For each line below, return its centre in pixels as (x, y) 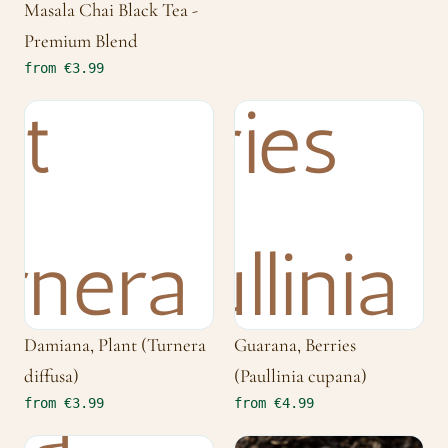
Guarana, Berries (295, 344)
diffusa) (51, 375)
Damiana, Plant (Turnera (115, 344)
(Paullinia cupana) (300, 375)
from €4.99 (274, 402)
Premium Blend (81, 40)
